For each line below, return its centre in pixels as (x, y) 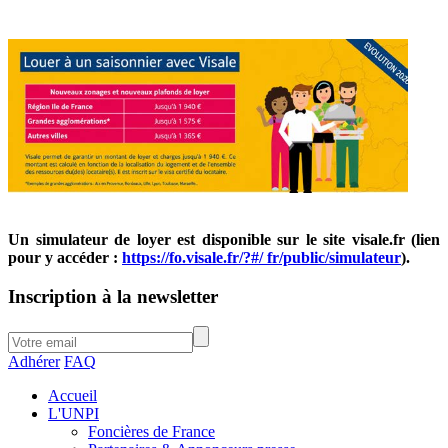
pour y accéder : (65, 257)
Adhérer (34, 362)
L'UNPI (73, 414)
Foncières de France (151, 432)
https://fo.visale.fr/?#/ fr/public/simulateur (261, 257)
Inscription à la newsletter (113, 296)
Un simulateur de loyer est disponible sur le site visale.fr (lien (224, 239)
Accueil (72, 396)
